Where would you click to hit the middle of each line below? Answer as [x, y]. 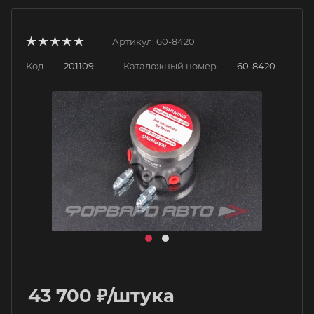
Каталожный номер [170, 66]
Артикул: [133, 41]
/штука [141, 296]
